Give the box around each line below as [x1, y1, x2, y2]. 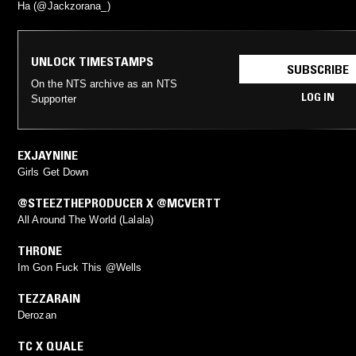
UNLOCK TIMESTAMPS [31, 52, 153, 69]
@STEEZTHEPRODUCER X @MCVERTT [17, 194, 221, 211]
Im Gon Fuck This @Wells [17, 261, 142, 273]
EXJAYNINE [17, 146, 78, 163]
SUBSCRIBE [286, 60, 349, 77]
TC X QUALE [17, 337, 83, 354]
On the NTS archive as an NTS [31, 77, 177, 90]
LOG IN [300, 89, 335, 104]
